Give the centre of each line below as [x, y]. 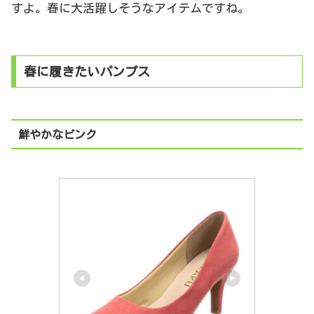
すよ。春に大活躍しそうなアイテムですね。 [130, 8]
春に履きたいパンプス [87, 71]
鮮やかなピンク [57, 134]
